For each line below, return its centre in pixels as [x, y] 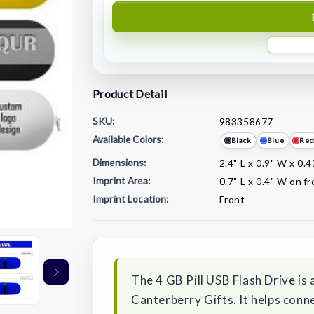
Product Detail [130, 94]
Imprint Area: [121, 180]
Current [113, 218]
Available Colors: [128, 139]
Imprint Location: [131, 198]
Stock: [109, 235]
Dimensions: [120, 163]
